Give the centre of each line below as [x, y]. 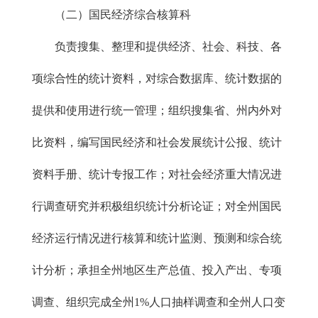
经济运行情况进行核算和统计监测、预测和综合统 [157, 238]
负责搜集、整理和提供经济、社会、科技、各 [157, 46]
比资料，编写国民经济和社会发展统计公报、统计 [157, 142]
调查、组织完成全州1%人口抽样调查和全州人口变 [159, 302]
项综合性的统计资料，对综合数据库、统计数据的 [157, 78]
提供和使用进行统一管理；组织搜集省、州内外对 [157, 110]
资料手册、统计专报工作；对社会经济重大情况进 [157, 174]
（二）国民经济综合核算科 [111, 15]
